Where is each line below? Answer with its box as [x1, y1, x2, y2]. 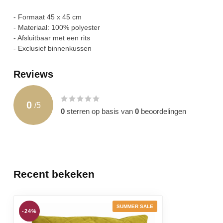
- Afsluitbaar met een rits [13, 34, 90, 42]
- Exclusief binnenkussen [13, 44, 92, 52]
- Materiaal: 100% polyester [13, 23, 100, 31]
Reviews [13, 69, 53, 80]
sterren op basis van [65, 107, 135, 115]
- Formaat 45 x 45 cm [13, 13, 82, 21]
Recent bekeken [13, 168, 95, 180]
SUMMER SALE [116, 204, 153, 209]
